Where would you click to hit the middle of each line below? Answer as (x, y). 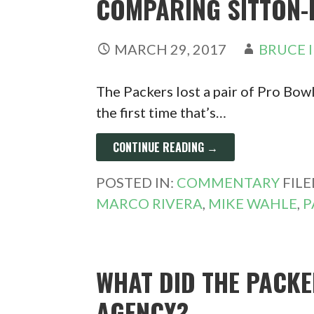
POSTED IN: (137, 182)
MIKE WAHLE (253, 203)
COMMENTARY (228, 182)
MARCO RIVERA (150, 203)
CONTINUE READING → (166, 147)
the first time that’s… (162, 112)
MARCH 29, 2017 (171, 49)
